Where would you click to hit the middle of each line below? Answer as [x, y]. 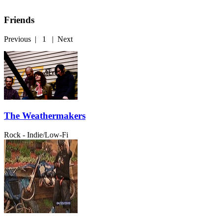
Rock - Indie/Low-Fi [36, 135]
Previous [17, 39]
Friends [19, 20]
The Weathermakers [45, 116]
